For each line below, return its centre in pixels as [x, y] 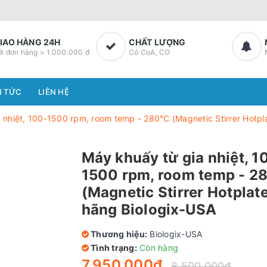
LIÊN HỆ [54, 92]
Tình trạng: [113, 248]
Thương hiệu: [118, 234]
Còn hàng [159, 248]
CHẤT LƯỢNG [157, 42]
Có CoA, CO [150, 52]
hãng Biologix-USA [149, 209]
